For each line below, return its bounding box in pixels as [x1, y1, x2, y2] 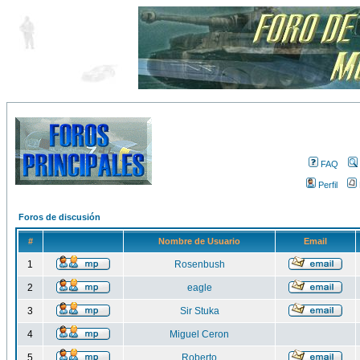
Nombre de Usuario [158, 236, 240, 246]
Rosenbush [174, 259, 225, 270]
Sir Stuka [179, 305, 219, 317]
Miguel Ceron [170, 329, 229, 340]
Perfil [318, 180, 337, 190]
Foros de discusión [18, 212, 100, 222]
